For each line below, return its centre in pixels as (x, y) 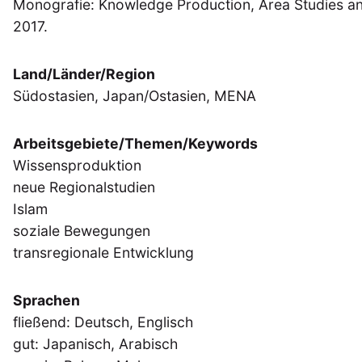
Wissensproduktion (77, 166)
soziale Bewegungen (82, 231)
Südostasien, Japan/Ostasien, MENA (135, 96)
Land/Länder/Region (84, 74)
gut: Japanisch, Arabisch (95, 344)
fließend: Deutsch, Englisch (103, 322)
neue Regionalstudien (84, 187)
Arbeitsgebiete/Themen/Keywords (135, 144)
